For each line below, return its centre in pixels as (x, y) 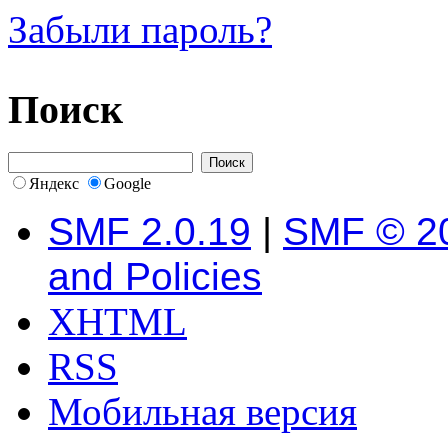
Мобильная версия (202, 411)
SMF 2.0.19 (149, 231)
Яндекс (54, 183)
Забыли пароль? (140, 29)
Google (127, 183)
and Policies (155, 276)
